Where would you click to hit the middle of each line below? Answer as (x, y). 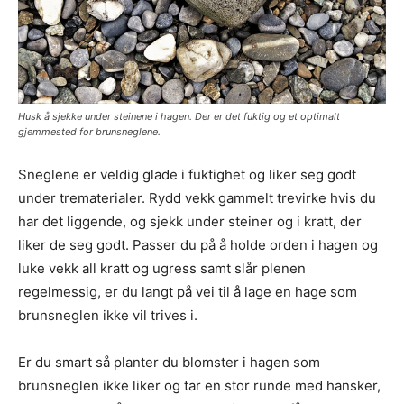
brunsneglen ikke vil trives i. (108, 315)
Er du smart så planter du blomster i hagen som (169, 362)
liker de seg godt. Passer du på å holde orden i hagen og (198, 244)
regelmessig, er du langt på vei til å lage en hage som (188, 291)
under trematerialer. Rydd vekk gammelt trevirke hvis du (197, 197)
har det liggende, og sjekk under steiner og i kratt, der (190, 221)
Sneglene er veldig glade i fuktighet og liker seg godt (187, 174)
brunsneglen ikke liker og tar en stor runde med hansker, (199, 385)
